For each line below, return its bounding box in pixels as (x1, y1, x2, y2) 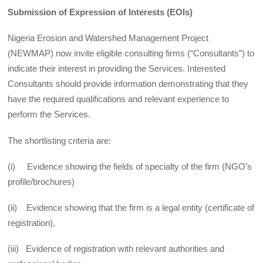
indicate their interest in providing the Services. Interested (8, 63, 226, 74)
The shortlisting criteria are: (8, 135, 112, 146)
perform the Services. (8, 109, 91, 120)
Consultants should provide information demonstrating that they (8, 79, 249, 89)
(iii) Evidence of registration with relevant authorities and (8, 244, 225, 254)
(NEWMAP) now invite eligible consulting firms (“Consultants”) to (8, 48, 255, 59)
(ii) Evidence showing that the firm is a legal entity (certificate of (8, 202, 255, 213)
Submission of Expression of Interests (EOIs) (8, 7, 193, 18)
